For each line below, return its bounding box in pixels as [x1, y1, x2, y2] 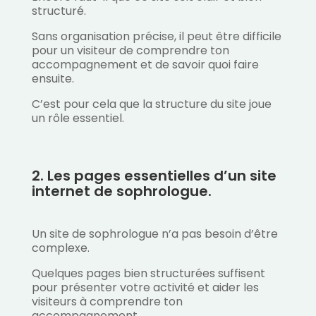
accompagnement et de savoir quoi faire [31, 56, 259, 73]
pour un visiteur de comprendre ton [31, 42, 229, 59]
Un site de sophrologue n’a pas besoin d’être [31, 226, 278, 243]
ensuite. [31, 71, 74, 87]
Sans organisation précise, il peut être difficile [31, 28, 281, 45]
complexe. [31, 240, 90, 257]
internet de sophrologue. [31, 181, 212, 202]
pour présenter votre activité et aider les [31, 279, 259, 296]
